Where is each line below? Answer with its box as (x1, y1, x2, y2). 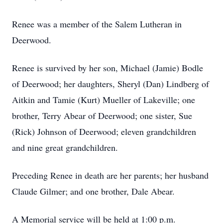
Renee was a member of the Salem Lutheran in (12, 18, 182, 30)
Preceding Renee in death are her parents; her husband (12, 169, 209, 181)
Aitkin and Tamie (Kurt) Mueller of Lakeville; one (12, 94, 195, 106)
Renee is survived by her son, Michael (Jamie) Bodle (12, 62, 203, 74)
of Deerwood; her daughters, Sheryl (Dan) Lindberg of (12, 78, 209, 90)
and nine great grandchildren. (12, 141, 118, 153)
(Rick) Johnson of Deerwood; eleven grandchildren (12, 125, 196, 137)
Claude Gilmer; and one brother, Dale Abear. (12, 185, 175, 197)
